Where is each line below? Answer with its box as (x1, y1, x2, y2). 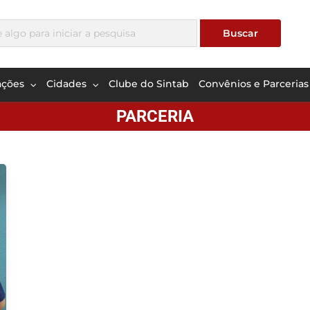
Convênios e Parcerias (199, 77, 309, 90)
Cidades (46, 77, 89, 90)
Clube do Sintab (109, 77, 189, 90)
